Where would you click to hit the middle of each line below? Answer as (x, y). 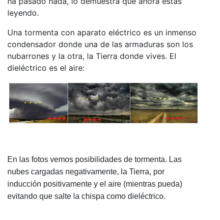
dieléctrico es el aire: (46, 68)
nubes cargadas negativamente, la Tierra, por (86, 172)
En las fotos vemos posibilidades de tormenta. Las (95, 160)
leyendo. (23, 13)
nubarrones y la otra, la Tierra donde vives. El (92, 56)
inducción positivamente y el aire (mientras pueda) (95, 184)
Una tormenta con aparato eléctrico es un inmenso (102, 32)
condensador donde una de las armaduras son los (100, 44)
